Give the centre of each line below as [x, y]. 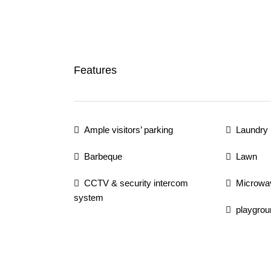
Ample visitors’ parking [129, 130]
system [89, 198]
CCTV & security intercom [136, 183]
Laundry [252, 130]
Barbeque [103, 156]
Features [95, 70]
